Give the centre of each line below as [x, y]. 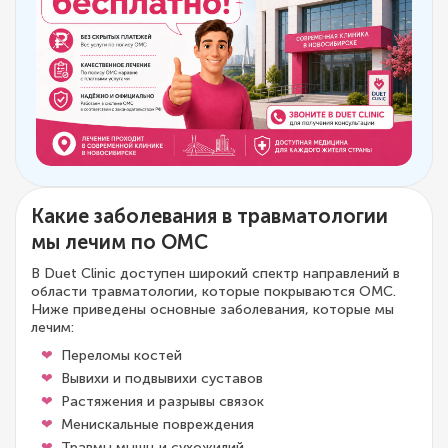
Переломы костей [121, 355]
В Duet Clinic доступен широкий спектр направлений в [215, 273]
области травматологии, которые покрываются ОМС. [213, 291]
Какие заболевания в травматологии [209, 215]
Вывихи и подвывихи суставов [162, 378]
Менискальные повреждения [157, 424]
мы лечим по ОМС [119, 241]
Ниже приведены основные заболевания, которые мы [212, 309]
